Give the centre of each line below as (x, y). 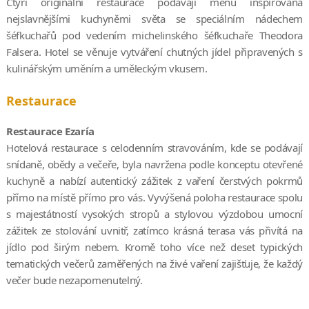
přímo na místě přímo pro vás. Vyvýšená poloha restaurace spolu (154, 197)
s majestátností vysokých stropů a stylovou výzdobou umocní (154, 213)
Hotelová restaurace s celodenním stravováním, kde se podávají (154, 147)
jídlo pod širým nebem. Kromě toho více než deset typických (154, 247)
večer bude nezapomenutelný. (74, 280)
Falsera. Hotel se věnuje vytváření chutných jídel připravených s (154, 51)
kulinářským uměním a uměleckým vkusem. (107, 68)
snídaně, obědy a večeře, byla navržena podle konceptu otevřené (154, 164)
